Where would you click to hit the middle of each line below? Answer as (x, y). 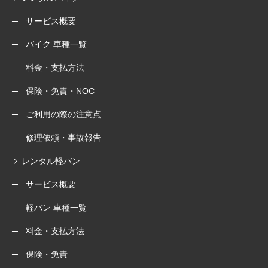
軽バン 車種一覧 (56, 208)
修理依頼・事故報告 (63, 138)
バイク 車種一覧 (56, 44)
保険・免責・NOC (60, 91)
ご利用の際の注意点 (63, 114)
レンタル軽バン (51, 161)
